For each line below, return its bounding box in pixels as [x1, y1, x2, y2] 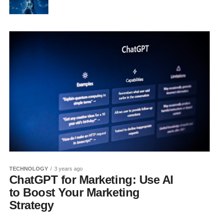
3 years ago [54, 166, 83, 172]
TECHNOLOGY [9, 166, 48, 172]
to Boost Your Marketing [9, 186, 140, 199]
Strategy [9, 198, 54, 212]
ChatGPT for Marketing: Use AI [9, 173, 174, 187]
